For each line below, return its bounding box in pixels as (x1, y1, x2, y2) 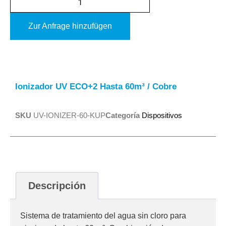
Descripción (28, 180, 86, 192)
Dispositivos (142, 111, 182, 120)
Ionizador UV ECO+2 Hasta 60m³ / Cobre (15, 82, 177, 92)
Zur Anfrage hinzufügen (28, 22, 112, 31)
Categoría (105, 111, 140, 120)
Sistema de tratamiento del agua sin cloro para (20, 211, 186, 220)
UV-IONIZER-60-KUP (33, 111, 105, 120)
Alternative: (10, 42, 53, 52)
